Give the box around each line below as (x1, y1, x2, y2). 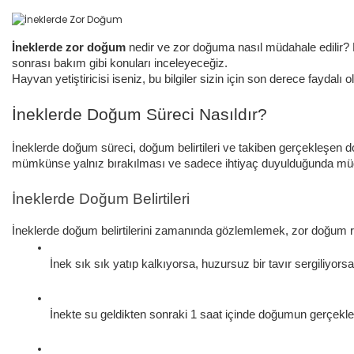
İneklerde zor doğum (12, 40, 126, 54)
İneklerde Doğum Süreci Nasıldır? (12, 104, 267, 124)
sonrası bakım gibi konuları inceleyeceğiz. (12, 56, 231, 70)
